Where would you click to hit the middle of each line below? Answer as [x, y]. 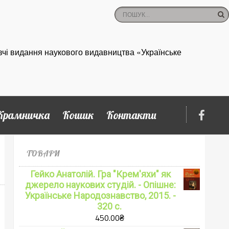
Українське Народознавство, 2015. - [100, 195]
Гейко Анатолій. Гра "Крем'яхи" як [100, 174]
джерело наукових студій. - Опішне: [100, 185]
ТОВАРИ [43, 153]
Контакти [132, 115]
